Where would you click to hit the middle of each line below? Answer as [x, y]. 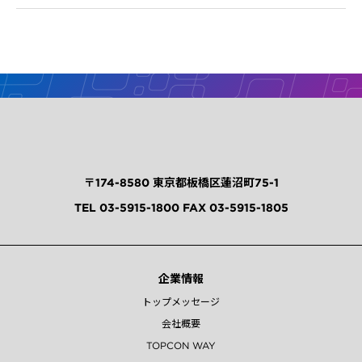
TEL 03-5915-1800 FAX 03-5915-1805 [181, 207]
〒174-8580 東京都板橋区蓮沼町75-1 [181, 182]
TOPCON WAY [181, 345]
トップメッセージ [181, 301]
